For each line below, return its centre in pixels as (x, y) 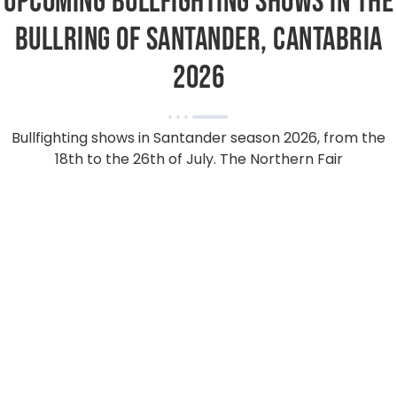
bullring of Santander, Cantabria (198, 41)
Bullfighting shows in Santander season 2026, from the (198, 138)
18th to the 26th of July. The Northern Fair (198, 160)
